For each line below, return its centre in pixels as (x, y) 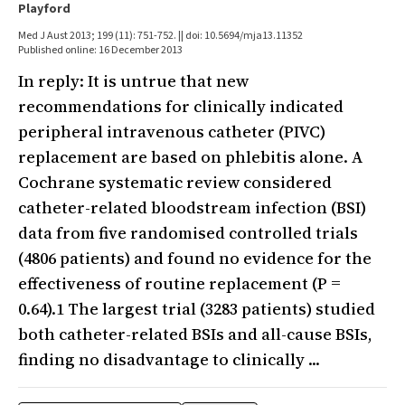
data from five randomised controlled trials (188, 233)
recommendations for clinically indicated (181, 106)
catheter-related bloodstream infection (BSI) (192, 207)
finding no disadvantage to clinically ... (169, 359)
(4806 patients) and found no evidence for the (195, 258)
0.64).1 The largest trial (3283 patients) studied (197, 309)
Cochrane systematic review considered (175, 182)
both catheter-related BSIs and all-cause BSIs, (195, 334)
